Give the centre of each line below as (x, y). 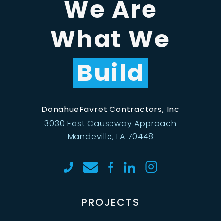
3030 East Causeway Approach (110, 124)
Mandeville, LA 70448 (110, 137)
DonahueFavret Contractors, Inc (110, 110)
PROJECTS (110, 203)
